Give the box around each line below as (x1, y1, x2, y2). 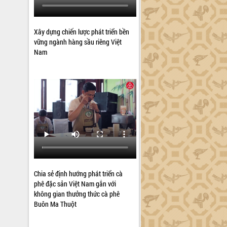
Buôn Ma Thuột (34, 199, 77, 209)
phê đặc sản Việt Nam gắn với (34, 179, 117, 188)
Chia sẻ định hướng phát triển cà (34, 169, 123, 178)
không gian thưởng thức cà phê (34, 189, 120, 199)
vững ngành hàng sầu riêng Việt (34, 37, 122, 47)
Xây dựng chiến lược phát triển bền (34, 27, 130, 36)
